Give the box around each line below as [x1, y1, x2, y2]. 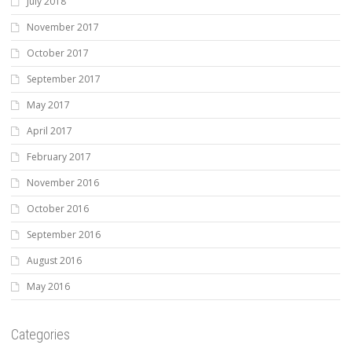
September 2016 [27, 228, 101, 241]
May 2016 [27, 280, 70, 293]
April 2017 [27, 124, 72, 137]
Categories [11, 326, 70, 343]
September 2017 [27, 72, 101, 86]
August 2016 [27, 254, 82, 267]
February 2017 [27, 150, 91, 163]
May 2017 [27, 98, 70, 112]
